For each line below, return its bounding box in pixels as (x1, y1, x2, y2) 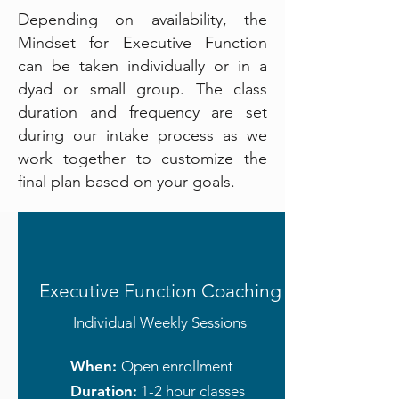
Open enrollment (120, 357, 233, 375)
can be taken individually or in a (18, 56, 267, 76)
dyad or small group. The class (18, 79, 267, 99)
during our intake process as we (18, 126, 267, 145)
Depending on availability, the (18, 10, 267, 29)
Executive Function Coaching (38, 280, 281, 302)
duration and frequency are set (18, 102, 267, 122)
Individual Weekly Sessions (73, 313, 247, 331)
